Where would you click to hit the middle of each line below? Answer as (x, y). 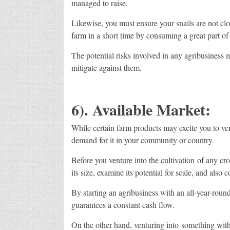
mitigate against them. (106, 67)
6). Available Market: (141, 109)
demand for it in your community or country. (142, 140)
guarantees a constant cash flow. (123, 204)
